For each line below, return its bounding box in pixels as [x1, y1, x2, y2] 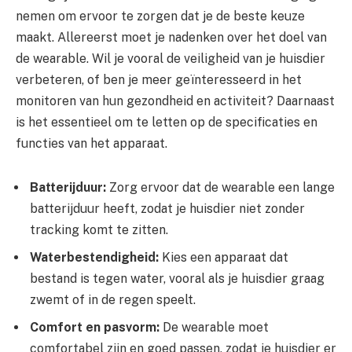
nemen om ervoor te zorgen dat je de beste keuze [16, 9, 305, 24]
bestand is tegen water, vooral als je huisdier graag [30, 270, 324, 286]
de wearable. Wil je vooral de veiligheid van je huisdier [16, 51, 325, 67]
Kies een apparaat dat [159, 249, 288, 265]
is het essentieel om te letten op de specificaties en [16, 115, 317, 130]
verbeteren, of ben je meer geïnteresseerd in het [16, 72, 302, 88]
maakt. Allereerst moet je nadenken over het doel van [16, 30, 327, 46]
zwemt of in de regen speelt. [30, 291, 196, 307]
